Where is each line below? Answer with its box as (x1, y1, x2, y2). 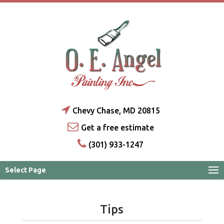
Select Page (5, 166, 46, 174)
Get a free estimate (80, 123, 154, 132)
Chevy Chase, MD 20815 (72, 106, 160, 115)
